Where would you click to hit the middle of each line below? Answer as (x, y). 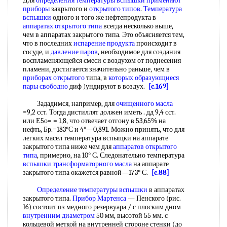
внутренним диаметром (59, 216)
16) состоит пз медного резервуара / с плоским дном (102, 207)
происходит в (156, 43)
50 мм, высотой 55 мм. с (131, 216)
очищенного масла (144, 104)
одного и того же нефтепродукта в (104, 17)
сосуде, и (37, 52)
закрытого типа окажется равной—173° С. (87, 173)
